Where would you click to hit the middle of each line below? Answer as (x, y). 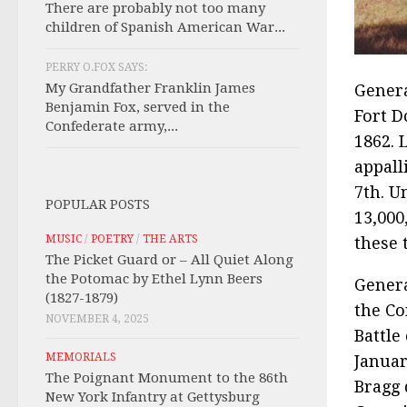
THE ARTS (170, 239)
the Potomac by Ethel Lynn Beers (154, 279)
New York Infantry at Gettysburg (153, 397)
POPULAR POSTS (98, 204)
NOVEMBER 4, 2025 (97, 319)
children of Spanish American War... (165, 27)
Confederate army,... (112, 126)
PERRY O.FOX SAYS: (97, 67)
